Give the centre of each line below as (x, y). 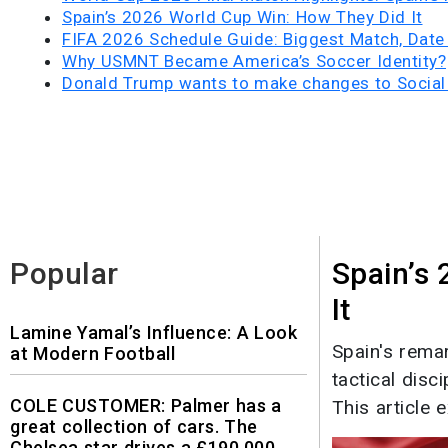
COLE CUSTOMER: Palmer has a (146, 405)
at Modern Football (92, 353)
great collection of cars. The (134, 426)
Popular (64, 273)
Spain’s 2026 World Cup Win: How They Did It (242, 16)
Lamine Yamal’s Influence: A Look (153, 332)
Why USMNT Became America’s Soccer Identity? (254, 60)
